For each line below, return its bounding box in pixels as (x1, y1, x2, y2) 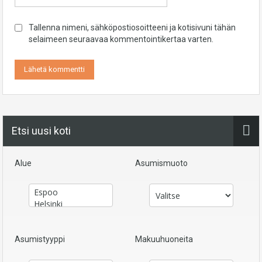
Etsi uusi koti (12, 125, 71, 137)
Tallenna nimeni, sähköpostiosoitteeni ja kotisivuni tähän (29, 23, 236, 33)
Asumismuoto (135, 158, 188, 168)
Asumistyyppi (15, 235, 65, 244)
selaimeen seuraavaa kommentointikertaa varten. (29, 35, 213, 44)
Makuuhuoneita (135, 235, 193, 244)
